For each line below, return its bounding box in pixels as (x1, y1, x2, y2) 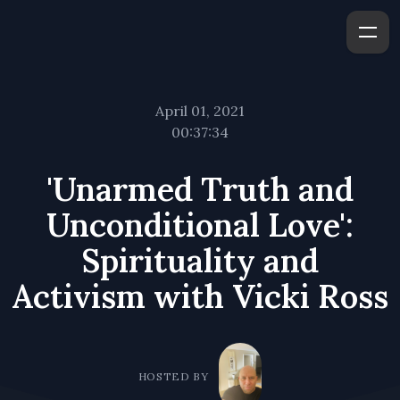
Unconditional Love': (46, 204, 354, 246)
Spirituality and (81, 240, 319, 281)
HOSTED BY (137, 369, 209, 383)
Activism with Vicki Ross (12, 276, 388, 317)
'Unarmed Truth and (46, 169, 354, 210)
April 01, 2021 (155, 102, 245, 120)
